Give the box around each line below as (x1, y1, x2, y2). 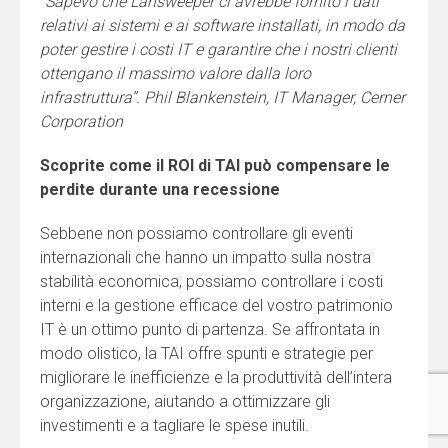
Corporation (40, 111, 123, 131)
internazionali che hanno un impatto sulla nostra (40, 247, 371, 267)
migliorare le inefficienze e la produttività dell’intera (40, 367, 392, 387)
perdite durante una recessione (40, 179, 280, 199)
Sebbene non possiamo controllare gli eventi (40, 223, 353, 243)
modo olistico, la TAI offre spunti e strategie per (40, 343, 373, 363)
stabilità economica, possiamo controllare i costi (40, 271, 383, 291)
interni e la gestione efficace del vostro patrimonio (40, 295, 393, 315)
